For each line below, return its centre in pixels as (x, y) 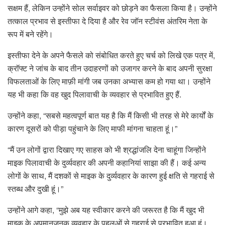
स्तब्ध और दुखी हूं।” (35, 189)
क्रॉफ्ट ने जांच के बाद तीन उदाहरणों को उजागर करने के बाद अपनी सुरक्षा (110, 68)
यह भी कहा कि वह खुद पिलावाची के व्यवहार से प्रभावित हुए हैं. (94, 94)
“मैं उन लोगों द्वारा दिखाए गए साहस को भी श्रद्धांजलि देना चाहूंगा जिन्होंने (107, 150)
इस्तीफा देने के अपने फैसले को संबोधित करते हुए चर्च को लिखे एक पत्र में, (111, 55)
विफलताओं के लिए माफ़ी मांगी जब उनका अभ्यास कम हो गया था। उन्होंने (109, 81)
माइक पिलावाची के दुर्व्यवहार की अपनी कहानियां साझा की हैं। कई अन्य (107, 163)
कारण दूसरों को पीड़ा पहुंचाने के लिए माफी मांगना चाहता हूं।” (92, 129)
